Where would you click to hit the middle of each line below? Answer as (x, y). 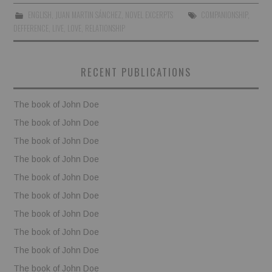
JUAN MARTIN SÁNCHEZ (88, 15)
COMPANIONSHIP (224, 15)
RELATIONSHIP (105, 29)
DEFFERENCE (31, 29)
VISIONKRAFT (54, 87)
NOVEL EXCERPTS (149, 15)
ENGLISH (39, 15)
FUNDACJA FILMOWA (69, 56)
